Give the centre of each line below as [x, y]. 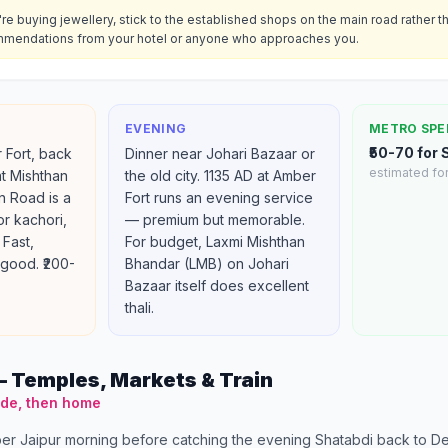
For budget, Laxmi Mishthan [215, 241]
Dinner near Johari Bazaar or [220, 153]
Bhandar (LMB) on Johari [207, 263]
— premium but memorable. [215, 219]
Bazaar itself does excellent [217, 285]
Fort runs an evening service [219, 197]
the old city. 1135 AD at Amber [220, 175]
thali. [139, 307]
